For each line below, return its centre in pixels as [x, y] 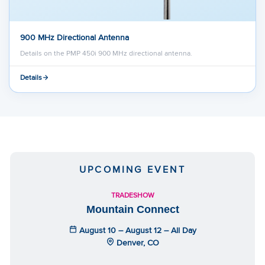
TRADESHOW [132, 195]
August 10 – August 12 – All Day [136, 230]
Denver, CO [136, 242]
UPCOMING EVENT [132, 169]
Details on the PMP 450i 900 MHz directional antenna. [106, 53]
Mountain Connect [132, 209]
